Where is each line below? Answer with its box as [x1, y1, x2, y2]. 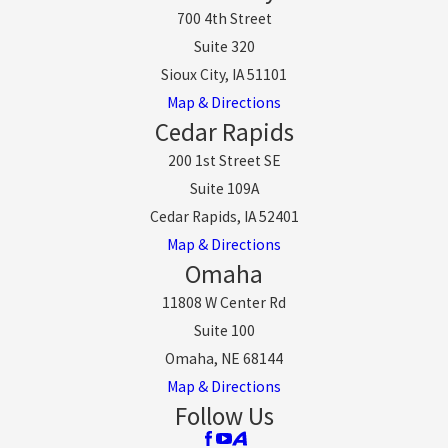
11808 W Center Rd [162, 292, 286, 312]
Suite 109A [189, 178, 259, 198]
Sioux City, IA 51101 [161, 64, 287, 84]
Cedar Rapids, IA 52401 [149, 206, 299, 226]
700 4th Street [176, 8, 272, 28]
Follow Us [174, 399, 274, 432]
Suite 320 [193, 36, 255, 56]
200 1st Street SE [167, 150, 281, 170]
